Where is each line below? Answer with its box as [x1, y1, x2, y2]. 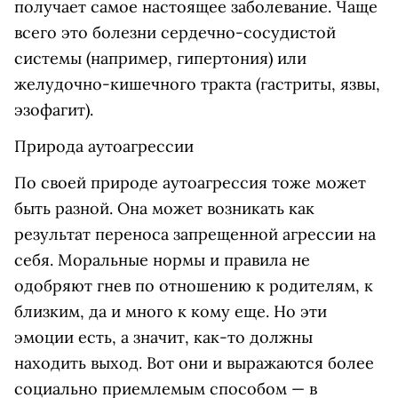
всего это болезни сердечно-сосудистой [14, 22, 336, 43]
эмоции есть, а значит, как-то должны [14, 327, 313, 347]
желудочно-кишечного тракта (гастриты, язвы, [14, 74, 380, 94]
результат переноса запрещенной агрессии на [14, 224, 376, 244]
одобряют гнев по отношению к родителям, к [14, 275, 373, 296]
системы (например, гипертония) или [14, 48, 306, 68]
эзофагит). [14, 99, 93, 120]
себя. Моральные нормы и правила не [14, 250, 310, 270]
